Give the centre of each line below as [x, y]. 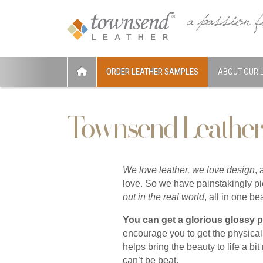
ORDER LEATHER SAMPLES [152, 72]
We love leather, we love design [189, 170]
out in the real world [163, 197]
